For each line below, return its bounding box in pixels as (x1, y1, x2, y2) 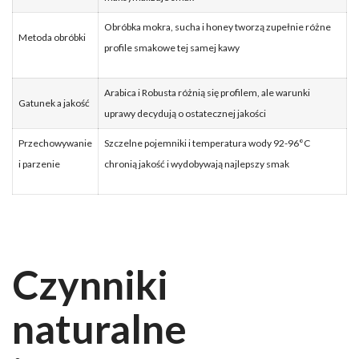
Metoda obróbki (18, 30, 86, 43)
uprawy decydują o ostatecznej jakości (104, 107, 266, 119)
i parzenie (18, 157, 60, 170)
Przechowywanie (18, 136, 92, 149)
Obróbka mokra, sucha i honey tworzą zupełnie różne (104, 20, 331, 33)
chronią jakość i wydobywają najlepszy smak (104, 157, 289, 170)
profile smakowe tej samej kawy (104, 41, 240, 54)
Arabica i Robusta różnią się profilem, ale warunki (104, 86, 310, 99)
